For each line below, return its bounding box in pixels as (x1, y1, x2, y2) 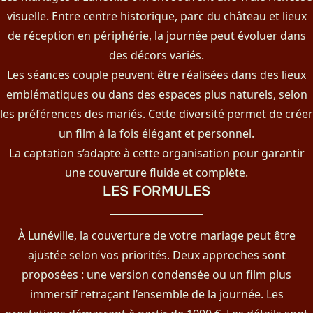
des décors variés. (109, 48, 204, 63)
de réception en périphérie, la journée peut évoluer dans (7, 28, 306, 43)
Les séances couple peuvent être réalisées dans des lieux (7, 67, 306, 82)
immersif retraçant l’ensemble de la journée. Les (29, 286, 284, 302)
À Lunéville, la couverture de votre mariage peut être (17, 228, 296, 243)
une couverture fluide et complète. (65, 165, 248, 180)
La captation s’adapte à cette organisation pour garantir (8, 145, 305, 161)
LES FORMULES (103, 182, 210, 200)
